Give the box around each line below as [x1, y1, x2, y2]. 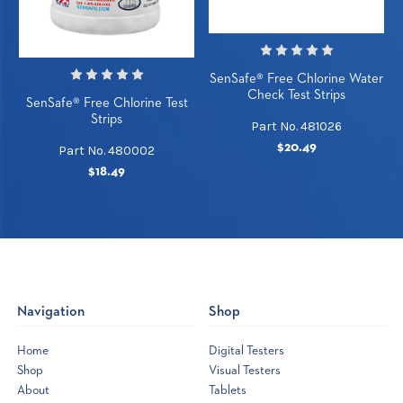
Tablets [209, 384, 246, 398]
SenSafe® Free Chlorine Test [25, 96, 188, 111]
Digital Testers [209, 345, 284, 358]
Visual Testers [209, 364, 281, 378]
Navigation [16, 305, 85, 320]
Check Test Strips [247, 88, 345, 103]
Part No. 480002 [58, 143, 155, 159]
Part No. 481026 [251, 119, 342, 135]
